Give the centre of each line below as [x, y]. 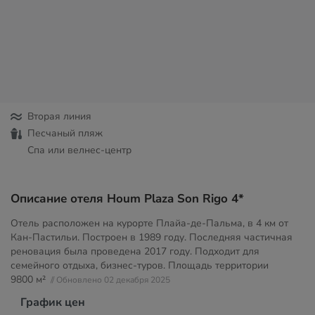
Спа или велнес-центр [79, 150]
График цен [53, 302]
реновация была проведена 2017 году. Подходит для [135, 251]
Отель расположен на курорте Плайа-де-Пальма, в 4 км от [149, 223]
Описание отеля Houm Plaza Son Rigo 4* [127, 199]
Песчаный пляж [65, 133]
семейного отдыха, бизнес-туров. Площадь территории [140, 265]
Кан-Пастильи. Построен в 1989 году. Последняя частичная [152, 237]
